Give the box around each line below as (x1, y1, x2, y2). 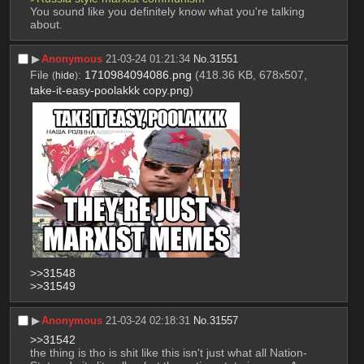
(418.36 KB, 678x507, (194, 68, 307, 82)
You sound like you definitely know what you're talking (29, 4, 305, 18)
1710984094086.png (84, 68, 192, 82)
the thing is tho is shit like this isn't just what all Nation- (29, 346, 307, 360)
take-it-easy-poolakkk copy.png (29, 84, 189, 97)
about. (29, 17, 63, 31)
